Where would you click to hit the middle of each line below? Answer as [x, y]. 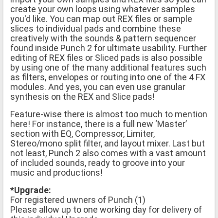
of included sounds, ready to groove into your [98, 163]
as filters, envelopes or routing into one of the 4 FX [108, 77]
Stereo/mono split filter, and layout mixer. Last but [108, 143]
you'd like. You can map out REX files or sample [101, 18]
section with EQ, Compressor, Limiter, [82, 133]
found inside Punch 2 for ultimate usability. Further [109, 48]
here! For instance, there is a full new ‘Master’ [99, 124]
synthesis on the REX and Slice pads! [82, 96]
